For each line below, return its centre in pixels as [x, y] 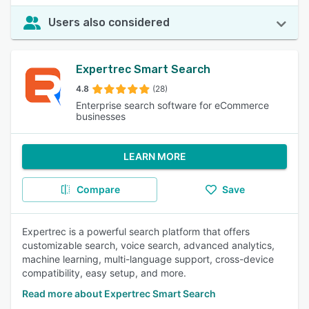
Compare [98, 189]
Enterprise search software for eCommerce [172, 105]
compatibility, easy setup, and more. [104, 273]
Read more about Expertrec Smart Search [119, 293]
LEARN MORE [154, 156]
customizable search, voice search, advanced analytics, [148, 245]
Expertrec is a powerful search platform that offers [136, 231]
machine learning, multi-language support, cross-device [148, 259]
